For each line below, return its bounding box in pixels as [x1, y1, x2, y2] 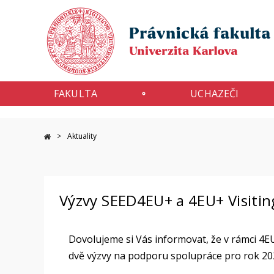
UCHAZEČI [190, 87, 239, 100]
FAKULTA [53, 87, 98, 100]
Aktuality [67, 131, 97, 141]
